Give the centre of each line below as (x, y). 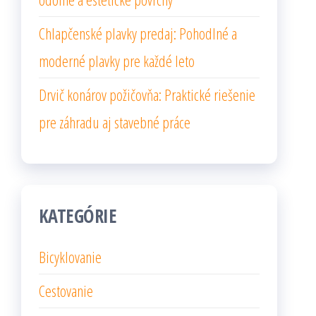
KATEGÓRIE (78, 216)
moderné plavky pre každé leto (117, 61)
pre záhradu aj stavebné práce (115, 122)
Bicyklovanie (70, 257)
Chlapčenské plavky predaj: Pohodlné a (138, 33)
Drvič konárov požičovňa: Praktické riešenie (147, 95)
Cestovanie (66, 291)
